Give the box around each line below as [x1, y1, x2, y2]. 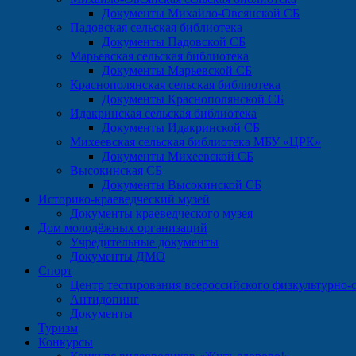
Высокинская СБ [70, 164, 162, 177]
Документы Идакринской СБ [102, 121, 260, 134]
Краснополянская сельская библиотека [70, 78, 281, 91]
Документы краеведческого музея [70, 207, 253, 220]
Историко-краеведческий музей [38, 192, 210, 206]
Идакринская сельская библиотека [70, 106, 257, 120]
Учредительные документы [70, 235, 219, 249]
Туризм [38, 321, 78, 335]
